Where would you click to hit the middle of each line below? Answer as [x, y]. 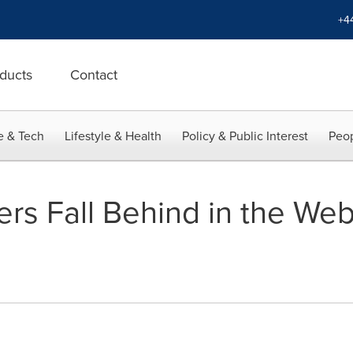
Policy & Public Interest [245, 136]
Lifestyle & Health [113, 136]
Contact [94, 74]
